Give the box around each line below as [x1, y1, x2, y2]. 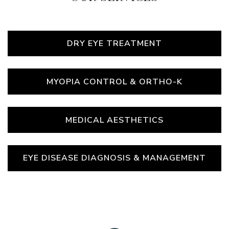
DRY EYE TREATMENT [67, 37, 162, 49]
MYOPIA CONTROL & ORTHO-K [47, 76, 182, 87]
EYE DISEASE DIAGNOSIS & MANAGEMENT [23, 152, 206, 164]
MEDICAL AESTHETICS [65, 114, 164, 126]
